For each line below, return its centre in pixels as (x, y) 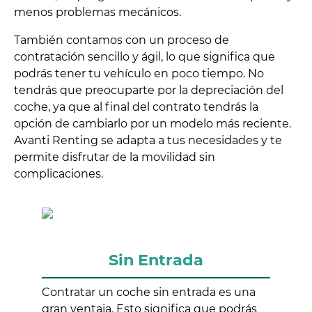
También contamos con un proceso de (122, 40)
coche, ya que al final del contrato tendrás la (136, 107)
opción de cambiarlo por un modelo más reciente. (153, 124)
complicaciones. (58, 174)
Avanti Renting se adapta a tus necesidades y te (148, 141)
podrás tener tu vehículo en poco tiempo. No (139, 74)
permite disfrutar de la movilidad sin (115, 157)
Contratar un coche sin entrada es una (149, 292)
